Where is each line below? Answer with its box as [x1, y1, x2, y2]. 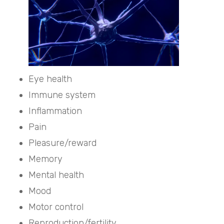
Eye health [28, 73, 74, 84]
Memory [28, 153, 62, 164]
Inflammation [28, 105, 82, 116]
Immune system [28, 89, 95, 100]
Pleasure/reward [28, 137, 96, 148]
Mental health [28, 169, 84, 180]
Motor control [28, 201, 83, 212]
